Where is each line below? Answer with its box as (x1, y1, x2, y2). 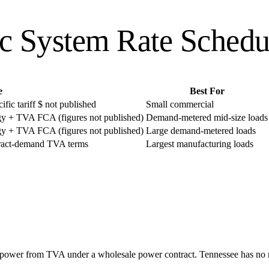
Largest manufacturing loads (146, 138, 253, 149)
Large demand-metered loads (146, 125, 256, 136)
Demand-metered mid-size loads (146, 112, 268, 122)
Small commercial (146, 98, 214, 109)
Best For (189, 85, 225, 96)
